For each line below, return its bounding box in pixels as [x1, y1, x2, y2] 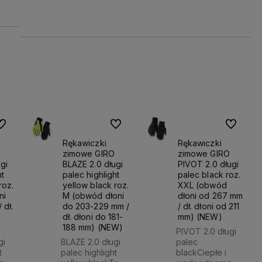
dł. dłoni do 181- [62, 211, 123, 222]
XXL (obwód [177, 180, 227, 190]
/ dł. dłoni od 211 [177, 201, 240, 211]
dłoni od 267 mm [177, 190, 243, 201]
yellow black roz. [62, 180, 129, 190]
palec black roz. [177, 169, 241, 180]
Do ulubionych [110, 119, 159, 128]
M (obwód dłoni [62, 190, 125, 201]
